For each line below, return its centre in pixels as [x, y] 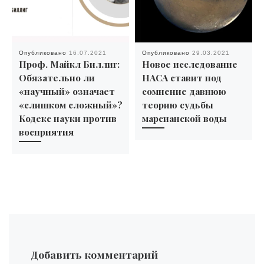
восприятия [46, 132]
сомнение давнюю [184, 91]
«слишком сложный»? [70, 105]
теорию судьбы [177, 105]
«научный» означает [67, 91]
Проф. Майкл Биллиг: [69, 64]
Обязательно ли [57, 78]
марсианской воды [184, 118]
